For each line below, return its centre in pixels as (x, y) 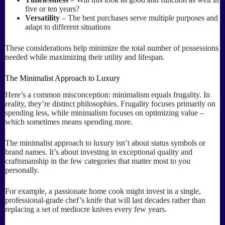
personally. (22, 170)
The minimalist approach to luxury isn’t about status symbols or (105, 143)
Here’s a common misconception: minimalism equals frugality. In (107, 94)
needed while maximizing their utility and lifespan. (85, 57)
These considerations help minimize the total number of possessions (112, 48)
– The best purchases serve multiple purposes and (139, 18)
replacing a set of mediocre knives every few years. (86, 209)
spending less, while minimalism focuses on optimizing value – (104, 113)
